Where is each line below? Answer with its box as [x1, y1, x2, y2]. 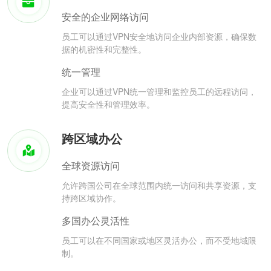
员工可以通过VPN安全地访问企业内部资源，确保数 [62, 30, 256, 43]
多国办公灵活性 [62, 214, 129, 228]
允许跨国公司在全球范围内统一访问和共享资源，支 [62, 179, 256, 192]
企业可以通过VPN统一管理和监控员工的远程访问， [62, 85, 256, 98]
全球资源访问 [62, 158, 120, 173]
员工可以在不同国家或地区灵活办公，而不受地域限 [62, 234, 256, 247]
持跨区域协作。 [62, 192, 121, 204]
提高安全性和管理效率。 [62, 98, 155, 111]
